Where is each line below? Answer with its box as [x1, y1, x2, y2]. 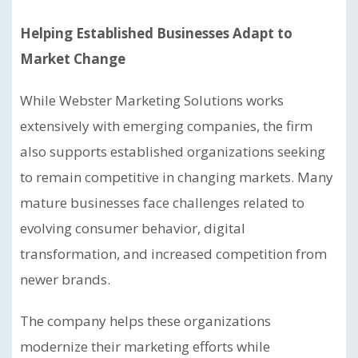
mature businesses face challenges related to [20, 193, 304, 212]
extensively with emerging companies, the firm [20, 117, 312, 135]
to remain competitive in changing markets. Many [20, 168, 333, 186]
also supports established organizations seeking [20, 142, 325, 161]
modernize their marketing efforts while [20, 337, 270, 356]
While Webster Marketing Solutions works [20, 91, 284, 109]
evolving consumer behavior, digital [20, 219, 245, 237]
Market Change [20, 50, 125, 68]
